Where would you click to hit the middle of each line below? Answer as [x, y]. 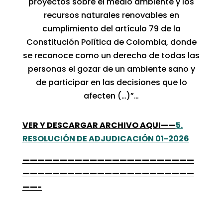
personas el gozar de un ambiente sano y [111, 69]
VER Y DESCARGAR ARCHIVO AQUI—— [99, 125]
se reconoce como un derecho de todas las [111, 55]
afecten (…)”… [111, 96]
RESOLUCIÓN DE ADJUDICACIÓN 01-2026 [106, 138]
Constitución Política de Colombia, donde [111, 42]
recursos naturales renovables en [111, 15]
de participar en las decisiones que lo [111, 82]
